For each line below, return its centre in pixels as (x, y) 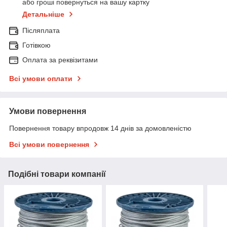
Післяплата (41, 30)
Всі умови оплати (41, 78)
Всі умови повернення (49, 144)
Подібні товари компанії (57, 174)
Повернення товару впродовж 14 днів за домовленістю (100, 128)
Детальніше (43, 14)
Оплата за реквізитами (60, 60)
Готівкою (36, 45)
